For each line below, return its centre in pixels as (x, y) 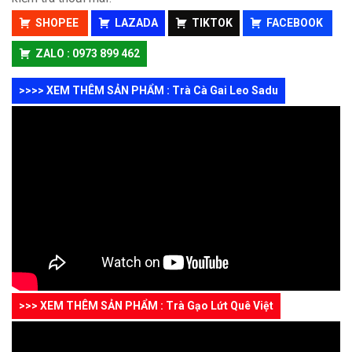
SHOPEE (58, 23)
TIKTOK (212, 23)
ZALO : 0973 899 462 (88, 54)
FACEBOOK (296, 23)
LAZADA (136, 23)
